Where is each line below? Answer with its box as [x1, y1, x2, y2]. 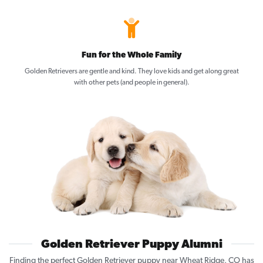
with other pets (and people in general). [73, 79, 190, 87]
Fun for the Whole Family [81, 51, 182, 60]
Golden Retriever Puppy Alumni [41, 239, 222, 251]
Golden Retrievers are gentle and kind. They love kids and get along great [24, 68, 239, 76]
